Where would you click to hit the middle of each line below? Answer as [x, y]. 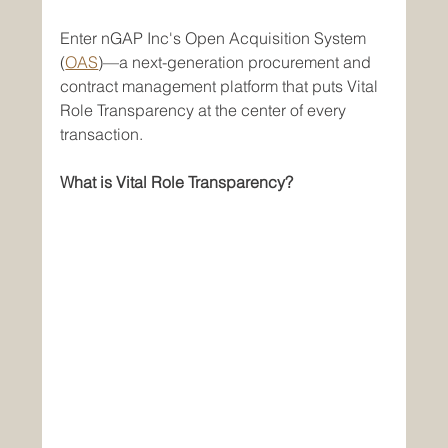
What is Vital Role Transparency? [177, 181]
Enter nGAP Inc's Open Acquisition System [215, 37]
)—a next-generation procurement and [237, 61]
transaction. [102, 133]
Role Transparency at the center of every [205, 109]
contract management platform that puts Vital [221, 85]
